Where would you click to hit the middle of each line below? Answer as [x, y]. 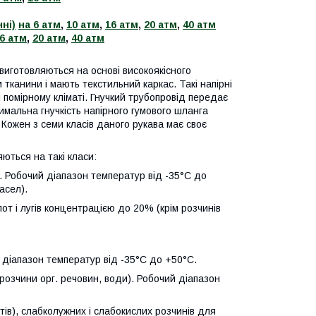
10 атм [83, 25]
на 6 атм [39, 25]
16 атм [122, 25]
